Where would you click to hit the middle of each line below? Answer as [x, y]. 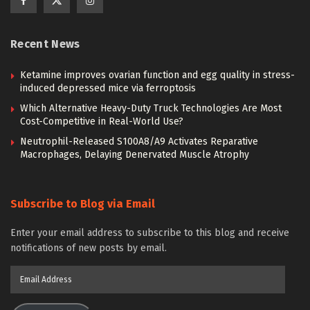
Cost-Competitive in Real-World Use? [102, 122]
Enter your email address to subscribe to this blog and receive [150, 233]
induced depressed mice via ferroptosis [108, 89]
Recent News [45, 44]
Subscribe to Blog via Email [83, 204]
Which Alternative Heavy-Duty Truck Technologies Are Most [151, 109]
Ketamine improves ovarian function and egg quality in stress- [157, 75]
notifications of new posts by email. [89, 248]
